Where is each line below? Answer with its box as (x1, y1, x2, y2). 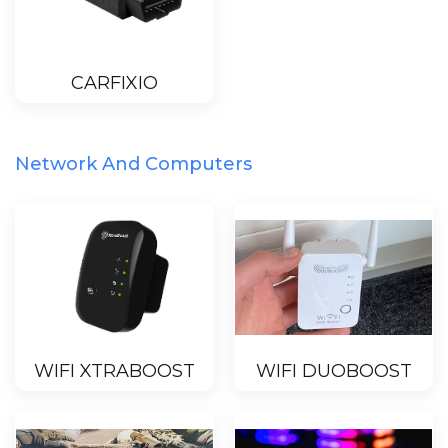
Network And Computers (15, 152, 252, 175)
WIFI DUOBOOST (255, 360, 412, 383)
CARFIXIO (71, 72, 158, 95)
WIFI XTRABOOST (34, 360, 195, 383)
